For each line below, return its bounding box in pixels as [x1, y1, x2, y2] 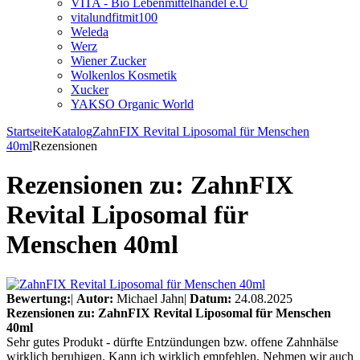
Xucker [71, 83, 108, 96]
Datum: [190, 291, 231, 305]
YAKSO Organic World [71, 97, 194, 111]
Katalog [52, 125, 92, 138]
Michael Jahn [113, 291, 184, 305]
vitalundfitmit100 [71, 10, 157, 24]
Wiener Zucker [71, 54, 146, 67]
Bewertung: [6, 291, 71, 305]
